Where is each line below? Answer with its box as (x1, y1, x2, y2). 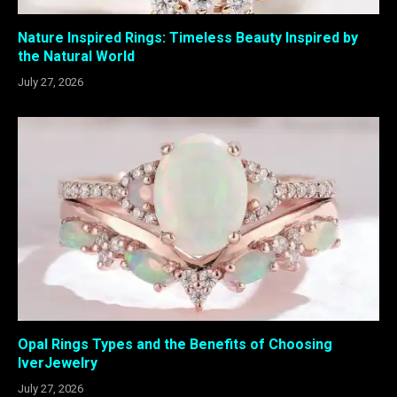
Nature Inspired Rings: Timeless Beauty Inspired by (18, 29, 358, 47)
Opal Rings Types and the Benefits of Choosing (18, 335, 332, 353)
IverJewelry (18, 354, 97, 371)
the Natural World (18, 48, 135, 66)
